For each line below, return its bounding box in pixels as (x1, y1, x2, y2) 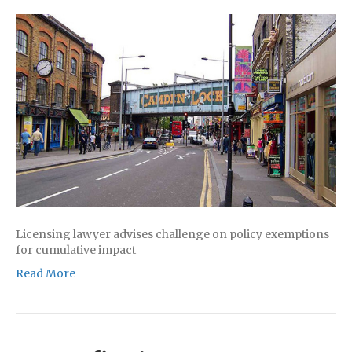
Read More (16, 266, 75, 280)
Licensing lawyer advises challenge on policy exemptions (16, 226, 329, 241)
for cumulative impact (16, 242, 136, 257)
